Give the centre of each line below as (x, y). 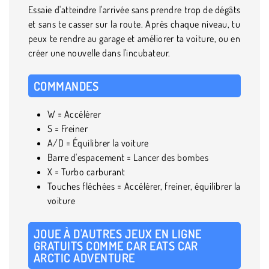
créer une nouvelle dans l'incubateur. (99, 53)
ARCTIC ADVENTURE (84, 257)
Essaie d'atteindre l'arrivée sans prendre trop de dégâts (134, 9)
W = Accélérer (74, 114)
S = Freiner (68, 128)
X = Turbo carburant (86, 171)
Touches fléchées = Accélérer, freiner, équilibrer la (144, 186)
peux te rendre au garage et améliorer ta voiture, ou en (134, 38)
